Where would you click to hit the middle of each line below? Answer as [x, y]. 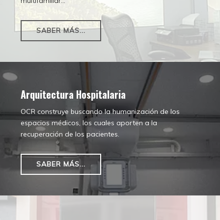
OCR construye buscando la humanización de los [100, 111]
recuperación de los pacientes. [70, 134]
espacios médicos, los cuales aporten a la [89, 123]
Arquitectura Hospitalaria [73, 94]
